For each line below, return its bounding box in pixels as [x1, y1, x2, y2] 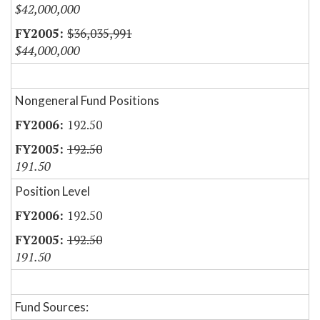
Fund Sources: [15, 299, 89, 315]
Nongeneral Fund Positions [15, 93, 159, 109]
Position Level [15, 184, 90, 199]
